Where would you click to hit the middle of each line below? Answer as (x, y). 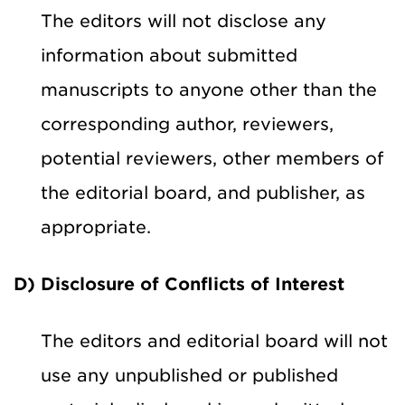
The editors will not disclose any (184, 21)
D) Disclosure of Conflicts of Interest (179, 284)
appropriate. (96, 227)
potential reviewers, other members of (212, 158)
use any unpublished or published (189, 375)
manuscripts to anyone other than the (209, 89)
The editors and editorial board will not (214, 341)
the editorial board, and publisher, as (203, 193)
